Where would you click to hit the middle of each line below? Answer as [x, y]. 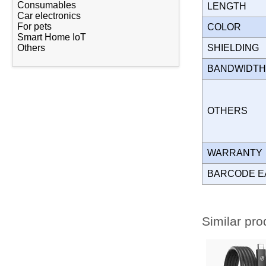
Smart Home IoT [52, 37]
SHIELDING [235, 47]
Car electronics [49, 16]
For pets [34, 27]
